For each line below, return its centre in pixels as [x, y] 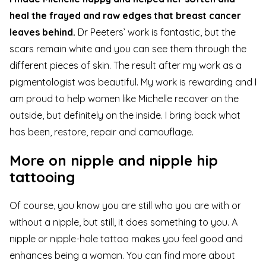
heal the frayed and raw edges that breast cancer [125, 16]
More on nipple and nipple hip [114, 161]
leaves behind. [42, 32]
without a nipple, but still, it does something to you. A [123, 222]
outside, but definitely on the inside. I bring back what [125, 115]
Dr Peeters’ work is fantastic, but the [156, 32]
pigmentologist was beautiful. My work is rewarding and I [133, 82]
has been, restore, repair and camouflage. [102, 132]
